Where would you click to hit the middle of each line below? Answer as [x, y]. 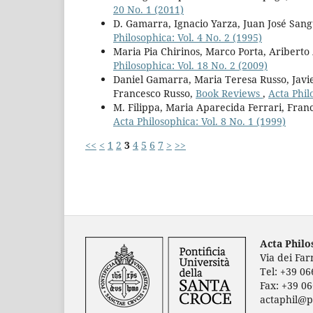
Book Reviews [229, 93]
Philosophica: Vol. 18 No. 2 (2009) [190, 65]
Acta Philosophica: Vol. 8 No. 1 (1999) [199, 121]
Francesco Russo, [154, 93]
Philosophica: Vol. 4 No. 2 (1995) [188, 37]
